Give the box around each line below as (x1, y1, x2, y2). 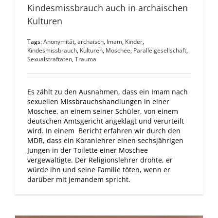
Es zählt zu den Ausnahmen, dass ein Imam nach (27, 87, 188, 97)
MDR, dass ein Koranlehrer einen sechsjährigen (27, 136, 183, 145)
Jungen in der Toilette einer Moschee (27, 145, 148, 155)
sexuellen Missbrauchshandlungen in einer (27, 97, 169, 107)
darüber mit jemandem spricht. (27, 175, 130, 184)
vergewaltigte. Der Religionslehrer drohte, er (27, 155, 173, 165)
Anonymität (43, 37, 74, 46)
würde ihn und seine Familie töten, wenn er (27, 165, 170, 175)
